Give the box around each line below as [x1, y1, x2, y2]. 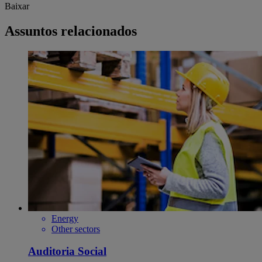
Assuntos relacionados [5, 23, 137, 39]
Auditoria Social [28, 245, 106, 258]
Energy [51, 213, 78, 223]
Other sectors [51, 223, 100, 234]
